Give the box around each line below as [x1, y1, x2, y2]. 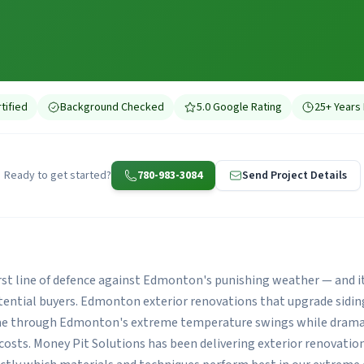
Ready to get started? [3, 167, 111, 184]
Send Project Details [241, 167, 347, 184]
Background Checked [59, 99, 164, 115]
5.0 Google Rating [196, 99, 282, 115]
